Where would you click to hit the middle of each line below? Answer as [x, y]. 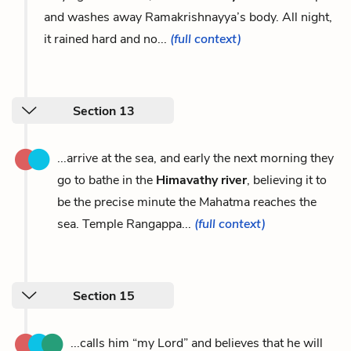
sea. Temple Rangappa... [126, 224]
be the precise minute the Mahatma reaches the [187, 202]
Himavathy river [201, 180]
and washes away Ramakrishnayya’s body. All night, [188, 17]
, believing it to [287, 180]
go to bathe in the [107, 180]
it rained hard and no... [107, 39]
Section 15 [104, 296]
